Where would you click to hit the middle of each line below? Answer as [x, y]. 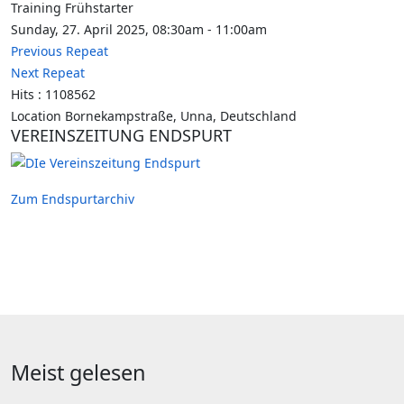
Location [38, 116]
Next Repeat [48, 73]
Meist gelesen [78, 372]
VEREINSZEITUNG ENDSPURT [121, 135]
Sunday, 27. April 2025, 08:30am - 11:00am [139, 29]
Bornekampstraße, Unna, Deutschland [181, 116]
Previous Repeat [60, 51]
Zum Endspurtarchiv [73, 199]
